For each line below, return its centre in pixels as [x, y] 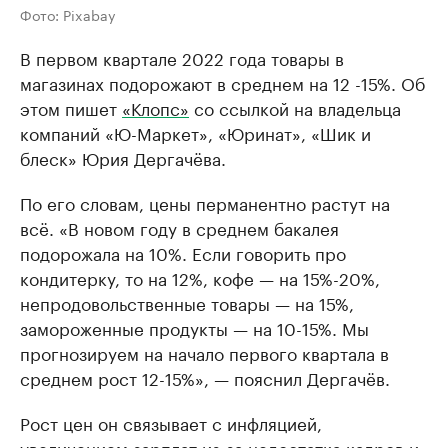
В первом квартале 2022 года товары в [182, 56]
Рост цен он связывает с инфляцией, [171, 421]
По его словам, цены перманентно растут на [205, 201]
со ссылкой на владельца [295, 106]
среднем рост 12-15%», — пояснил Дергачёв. [205, 376]
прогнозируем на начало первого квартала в [204, 351]
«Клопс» [155, 106]
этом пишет [71, 106]
